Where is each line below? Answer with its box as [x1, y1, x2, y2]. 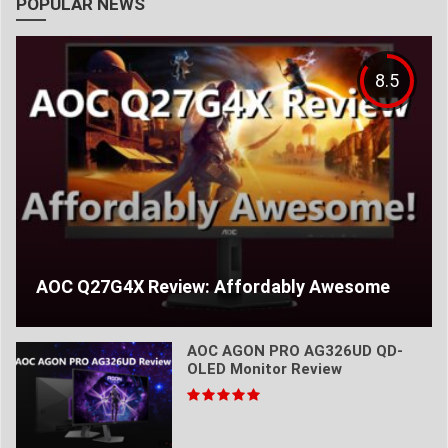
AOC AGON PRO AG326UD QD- [186, 342, 403, 361]
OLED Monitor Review [186, 360, 342, 379]
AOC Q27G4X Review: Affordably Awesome [36, 276, 390, 298]
